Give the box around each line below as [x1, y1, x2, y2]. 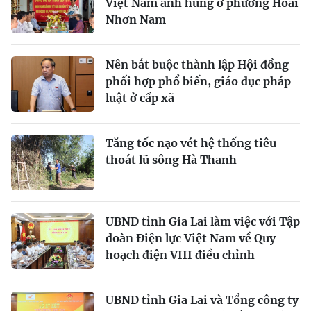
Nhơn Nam [106, 12, 166, 26]
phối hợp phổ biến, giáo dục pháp [106, 74, 291, 88]
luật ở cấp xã [106, 90, 174, 105]
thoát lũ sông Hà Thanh [106, 152, 237, 167]
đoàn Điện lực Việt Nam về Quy [106, 230, 276, 245]
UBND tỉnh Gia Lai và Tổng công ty [106, 292, 299, 307]
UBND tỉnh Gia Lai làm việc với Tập [106, 214, 300, 228]
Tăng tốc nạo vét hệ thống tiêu [106, 135, 276, 150]
